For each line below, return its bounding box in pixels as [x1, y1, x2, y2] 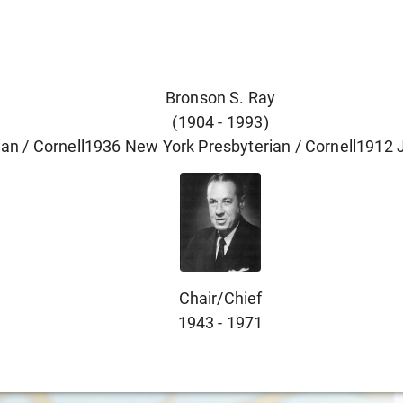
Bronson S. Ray [165, 88, 276, 107]
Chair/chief [178, 289, 263, 308]
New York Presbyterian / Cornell [124, 137, 357, 156]
